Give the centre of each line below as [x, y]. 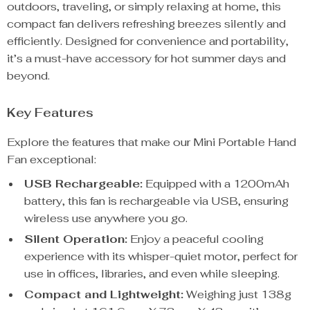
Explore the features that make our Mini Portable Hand [152, 142]
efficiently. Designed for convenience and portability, [148, 41]
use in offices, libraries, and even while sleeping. [152, 274]
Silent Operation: [76, 239]
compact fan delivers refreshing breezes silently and [146, 24]
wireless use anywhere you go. [106, 218]
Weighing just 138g [237, 294]
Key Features [50, 112]
